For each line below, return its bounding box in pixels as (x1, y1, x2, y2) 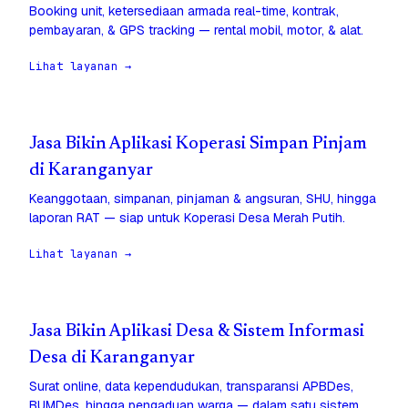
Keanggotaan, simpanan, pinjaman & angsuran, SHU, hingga (29, 190, 376, 208)
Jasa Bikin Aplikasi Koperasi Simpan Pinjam (29, 136, 367, 154)
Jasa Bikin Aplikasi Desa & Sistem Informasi (29, 323, 364, 342)
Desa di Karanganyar (29, 350, 195, 368)
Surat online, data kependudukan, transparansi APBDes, (29, 378, 353, 395)
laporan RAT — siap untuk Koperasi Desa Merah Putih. (29, 209, 345, 227)
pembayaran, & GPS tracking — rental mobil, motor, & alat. (29, 22, 363, 39)
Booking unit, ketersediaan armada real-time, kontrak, (29, 3, 339, 20)
